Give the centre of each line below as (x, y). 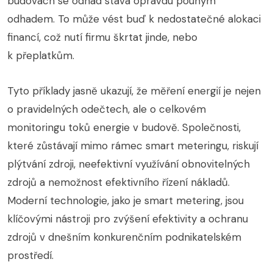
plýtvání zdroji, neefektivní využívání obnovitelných (129, 164)
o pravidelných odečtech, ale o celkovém (107, 109)
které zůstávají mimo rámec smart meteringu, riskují (133, 146)
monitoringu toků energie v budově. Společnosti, (124, 128)
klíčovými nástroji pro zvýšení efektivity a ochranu (128, 219)
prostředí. (30, 256)
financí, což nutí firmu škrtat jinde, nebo (102, 37)
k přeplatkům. (41, 56)
